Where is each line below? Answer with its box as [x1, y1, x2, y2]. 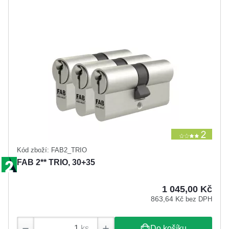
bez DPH [186, 195, 212, 203]
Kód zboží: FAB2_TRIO [17, 146, 87, 154]
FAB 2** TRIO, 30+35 [17, 157, 95, 167]
